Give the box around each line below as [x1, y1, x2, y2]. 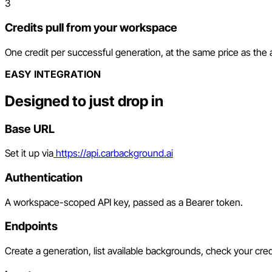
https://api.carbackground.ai [56, 147, 173, 160]
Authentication [5, 171, 83, 185]
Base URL [5, 121, 55, 136]
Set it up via [5, 147, 53, 160]
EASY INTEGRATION [5, 67, 101, 80]
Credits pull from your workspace [5, 21, 177, 35]
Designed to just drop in [5, 92, 163, 110]
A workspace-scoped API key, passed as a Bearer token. [5, 195, 243, 208]
